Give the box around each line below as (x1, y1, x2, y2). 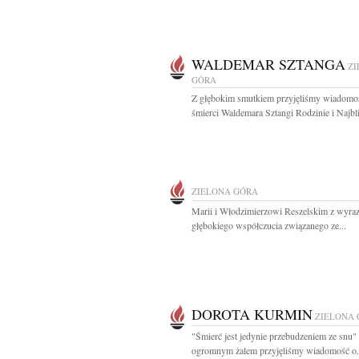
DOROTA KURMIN (192, 305, 313, 324)
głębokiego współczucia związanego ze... (192, 219, 346, 232)
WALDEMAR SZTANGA (192, 54, 345, 74)
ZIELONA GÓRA (192, 185, 258, 197)
